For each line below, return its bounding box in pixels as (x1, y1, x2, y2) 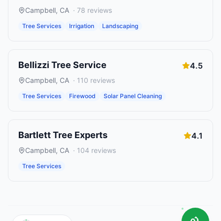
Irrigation (69, 22, 94, 30)
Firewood (69, 92, 96, 100)
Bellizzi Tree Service (18, 60, 107, 70)
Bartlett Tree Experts (18, 130, 108, 140)
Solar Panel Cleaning (104, 92, 162, 100)
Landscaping (102, 22, 138, 30)
